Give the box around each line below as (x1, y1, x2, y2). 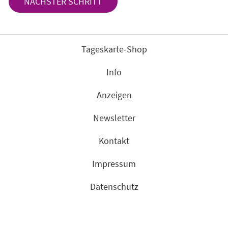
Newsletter (93, 112, 135, 124)
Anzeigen (96, 89, 132, 101)
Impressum (92, 158, 136, 170)
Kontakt (99, 135, 129, 147)
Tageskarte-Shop (81, 43, 147, 55)
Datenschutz (90, 181, 138, 193)
